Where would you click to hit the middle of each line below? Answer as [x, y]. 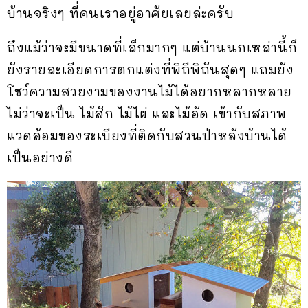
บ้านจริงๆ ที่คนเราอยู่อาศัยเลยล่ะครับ [120, 13]
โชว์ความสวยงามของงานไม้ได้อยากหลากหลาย [150, 92]
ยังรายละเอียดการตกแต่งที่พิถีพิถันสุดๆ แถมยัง [150, 70]
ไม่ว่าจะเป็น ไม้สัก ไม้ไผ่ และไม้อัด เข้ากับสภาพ [147, 114]
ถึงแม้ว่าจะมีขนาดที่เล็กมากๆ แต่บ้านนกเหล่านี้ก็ [152, 48]
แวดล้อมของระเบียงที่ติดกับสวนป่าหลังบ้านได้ [147, 136]
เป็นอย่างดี [40, 158]
